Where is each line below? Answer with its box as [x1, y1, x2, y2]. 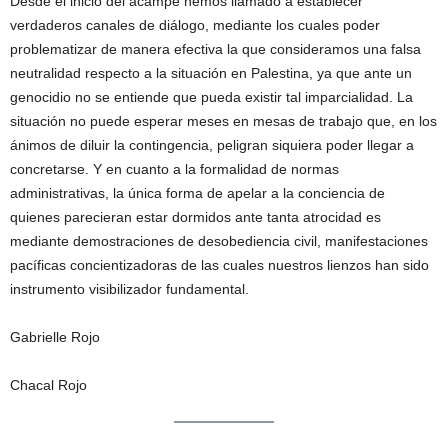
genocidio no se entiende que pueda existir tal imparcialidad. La [10, 89, 413, 106]
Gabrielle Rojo [10, 329, 100, 346]
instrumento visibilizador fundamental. [10, 281, 249, 298]
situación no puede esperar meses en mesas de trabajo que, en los [10, 113, 437, 130]
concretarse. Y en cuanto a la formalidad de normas [10, 161, 339, 178]
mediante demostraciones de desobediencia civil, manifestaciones [10, 233, 428, 250]
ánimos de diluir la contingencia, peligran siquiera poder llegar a [10, 137, 414, 154]
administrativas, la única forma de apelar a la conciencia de [10, 185, 385, 202]
